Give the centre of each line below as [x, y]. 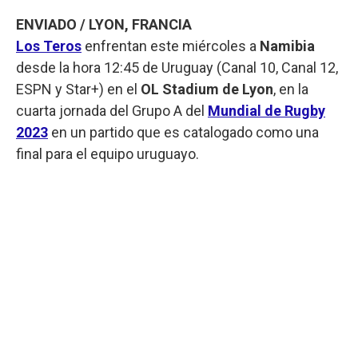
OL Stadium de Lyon [207, 89]
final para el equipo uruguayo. [107, 153]
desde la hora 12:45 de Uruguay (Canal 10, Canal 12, [177, 67]
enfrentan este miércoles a [171, 46]
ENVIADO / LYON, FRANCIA [104, 24]
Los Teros [49, 46]
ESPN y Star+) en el [78, 89]
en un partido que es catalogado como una [185, 132]
